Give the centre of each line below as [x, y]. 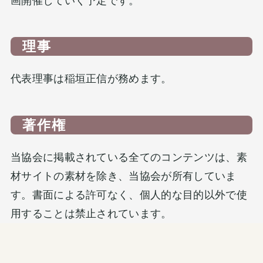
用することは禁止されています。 [91, 214]
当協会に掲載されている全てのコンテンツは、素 [129, 158]
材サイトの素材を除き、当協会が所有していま [123, 176]
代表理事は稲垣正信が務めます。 [91, 79]
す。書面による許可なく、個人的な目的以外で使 [129, 195]
